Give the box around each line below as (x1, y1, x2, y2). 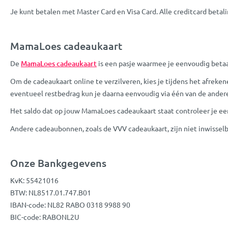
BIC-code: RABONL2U (10, 212, 79, 221)
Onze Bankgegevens (10, 156, 106, 169)
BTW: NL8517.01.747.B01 (10, 187, 91, 197)
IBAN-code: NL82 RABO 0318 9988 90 (10, 199, 132, 209)
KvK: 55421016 (10, 175, 59, 185)
